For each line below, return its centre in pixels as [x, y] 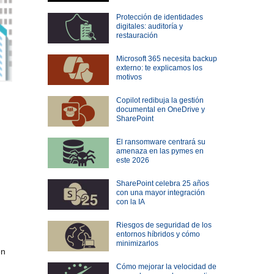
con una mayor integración [160, 193]
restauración [137, 36]
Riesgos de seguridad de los [164, 225]
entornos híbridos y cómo [158, 235]
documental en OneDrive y [160, 110]
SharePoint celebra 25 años [162, 184]
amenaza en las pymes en [160, 151]
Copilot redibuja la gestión [160, 101]
